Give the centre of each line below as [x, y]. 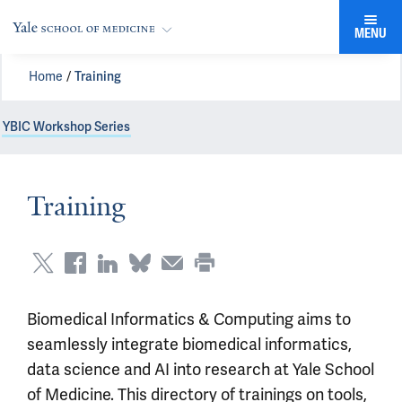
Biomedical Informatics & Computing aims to [189, 319]
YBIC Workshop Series [66, 127]
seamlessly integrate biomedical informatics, [189, 345]
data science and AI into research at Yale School [201, 370]
